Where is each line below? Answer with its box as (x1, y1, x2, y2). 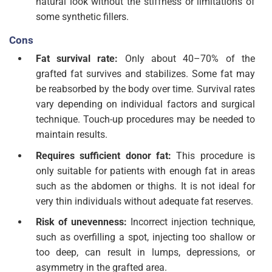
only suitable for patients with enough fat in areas (35, 165, 255, 177)
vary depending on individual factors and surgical (35, 98, 255, 110)
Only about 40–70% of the (124, 53, 256, 65)
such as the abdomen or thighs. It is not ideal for (35, 180, 255, 192)
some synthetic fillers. (35, 11, 129, 23)
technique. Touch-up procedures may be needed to (35, 114, 255, 126)
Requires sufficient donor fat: (35, 149, 177, 161)
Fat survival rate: (35, 53, 125, 65)
